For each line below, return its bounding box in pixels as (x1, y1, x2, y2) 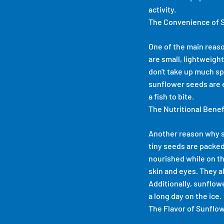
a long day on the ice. (148, 190, 221, 200)
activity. (148, 4, 176, 14)
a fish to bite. (148, 91, 194, 101)
